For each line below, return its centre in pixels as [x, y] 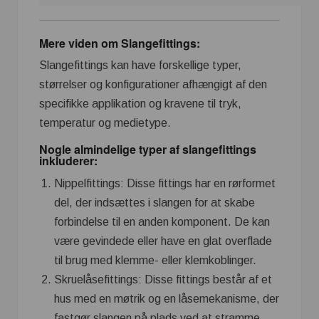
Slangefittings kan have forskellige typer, [140, 66]
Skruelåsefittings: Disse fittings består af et [163, 280]
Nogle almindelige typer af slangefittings [148, 150]
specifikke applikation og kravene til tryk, [140, 104]
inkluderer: [68, 161]
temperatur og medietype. [105, 123]
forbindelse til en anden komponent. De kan [162, 222]
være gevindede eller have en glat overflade [163, 241]
